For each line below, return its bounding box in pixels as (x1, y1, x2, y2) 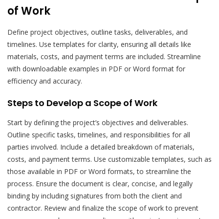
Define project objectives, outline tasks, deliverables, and (7, 27, 188, 37)
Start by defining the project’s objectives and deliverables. (7, 117, 188, 127)
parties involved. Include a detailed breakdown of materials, (7, 142, 195, 152)
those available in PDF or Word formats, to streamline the (7, 166, 191, 176)
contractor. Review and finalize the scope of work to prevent (7, 203, 198, 213)
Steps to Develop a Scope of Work (7, 96, 157, 109)
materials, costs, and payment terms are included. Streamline (7, 51, 201, 61)
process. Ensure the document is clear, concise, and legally (7, 178, 193, 188)
